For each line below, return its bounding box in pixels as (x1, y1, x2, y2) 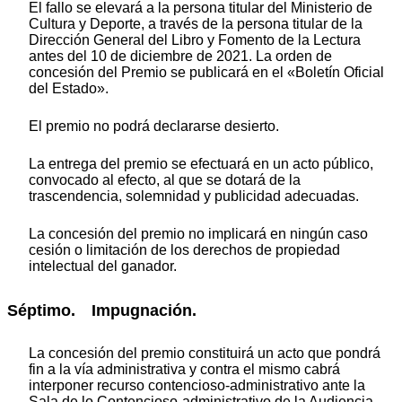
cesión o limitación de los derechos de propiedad (29, 242, 340, 258)
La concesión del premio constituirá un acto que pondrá (29, 345, 380, 361)
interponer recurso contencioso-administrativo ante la (29, 377, 365, 393)
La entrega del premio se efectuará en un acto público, (29, 156, 373, 172)
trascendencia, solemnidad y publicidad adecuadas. (29, 188, 359, 205)
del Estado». (29, 81, 109, 97)
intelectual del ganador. (29, 258, 177, 275)
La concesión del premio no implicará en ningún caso (29, 226, 368, 242)
